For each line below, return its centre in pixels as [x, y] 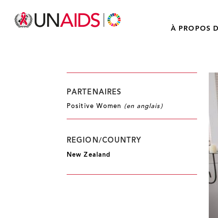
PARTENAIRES [94, 92]
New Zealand [89, 155]
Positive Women [95, 107]
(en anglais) [143, 107]
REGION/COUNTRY [104, 141]
